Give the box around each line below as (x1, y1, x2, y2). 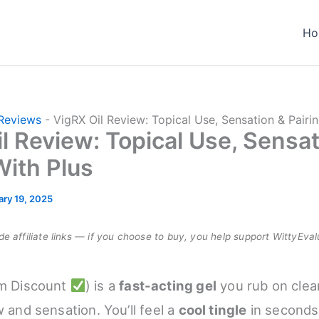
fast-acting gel (119, 278, 216, 293)
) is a (85, 278, 120, 293)
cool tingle (178, 302, 247, 318)
